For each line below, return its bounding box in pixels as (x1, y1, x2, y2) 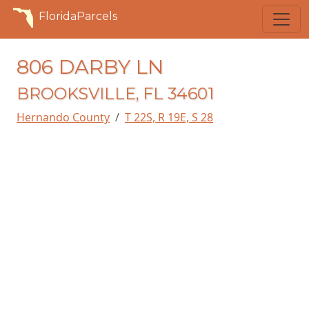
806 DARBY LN (17, 54, 163, 79)
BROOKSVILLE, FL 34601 (17, 83, 214, 103)
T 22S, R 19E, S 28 (125, 110, 213, 125)
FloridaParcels (39, 10, 117, 23)
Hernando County (17, 110, 110, 125)
